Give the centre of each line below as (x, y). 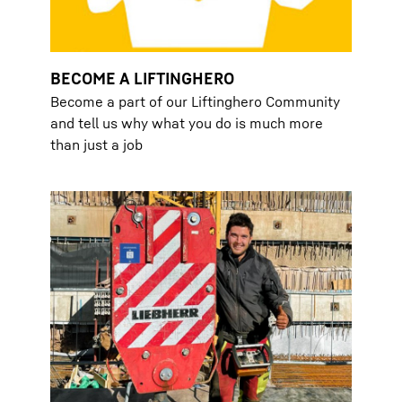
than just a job (96, 144)
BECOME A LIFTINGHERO (142, 78)
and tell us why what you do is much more (187, 123)
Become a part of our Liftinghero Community (195, 101)
